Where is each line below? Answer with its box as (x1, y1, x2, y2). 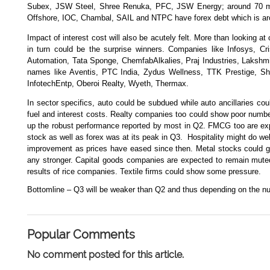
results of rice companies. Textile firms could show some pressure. (27, 166, 261, 176)
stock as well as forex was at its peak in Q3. (27, 132, 183, 142)
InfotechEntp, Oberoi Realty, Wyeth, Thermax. (27, 78, 189, 88)
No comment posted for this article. (27, 248, 184, 260)
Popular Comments (27, 227, 135, 242)
